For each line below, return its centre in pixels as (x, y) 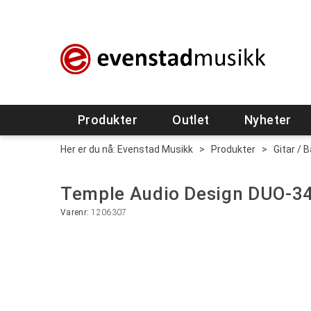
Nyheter (268, 120)
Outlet (191, 120)
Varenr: (76, 212)
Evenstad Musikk (155, 149)
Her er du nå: (88, 149)
